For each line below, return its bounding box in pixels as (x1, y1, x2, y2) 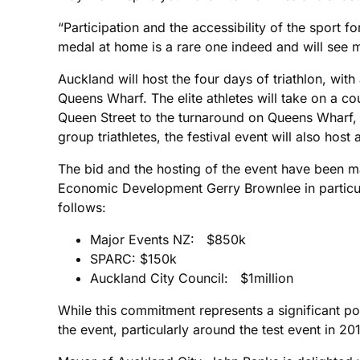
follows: (58, 198, 106, 215)
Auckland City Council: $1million (90, 269, 293, 286)
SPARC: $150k (90, 250, 177, 267)
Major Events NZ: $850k (90, 231, 246, 247)
